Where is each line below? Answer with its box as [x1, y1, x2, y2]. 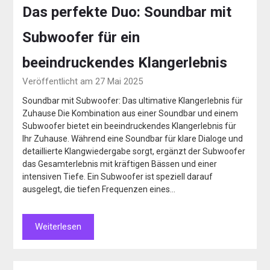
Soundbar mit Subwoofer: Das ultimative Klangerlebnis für [22, 96, 243, 106]
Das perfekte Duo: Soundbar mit [22, 4, 232, 21]
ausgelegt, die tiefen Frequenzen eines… [22, 184, 176, 195]
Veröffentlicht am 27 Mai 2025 [22, 76, 143, 87]
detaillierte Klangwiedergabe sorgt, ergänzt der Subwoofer [22, 146, 246, 157]
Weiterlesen [35, 221, 82, 233]
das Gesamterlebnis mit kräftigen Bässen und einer [22, 159, 218, 169]
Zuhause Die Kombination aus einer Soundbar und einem [22, 108, 239, 119]
